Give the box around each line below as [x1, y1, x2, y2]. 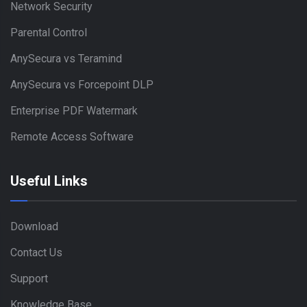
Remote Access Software [10, 130, 134, 144]
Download [10, 220, 58, 234]
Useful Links [10, 173, 88, 190]
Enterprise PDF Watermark [10, 104, 138, 118]
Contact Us [10, 246, 62, 260]
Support [10, 272, 48, 286]
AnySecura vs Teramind [10, 52, 122, 66]
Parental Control [10, 26, 87, 40]
